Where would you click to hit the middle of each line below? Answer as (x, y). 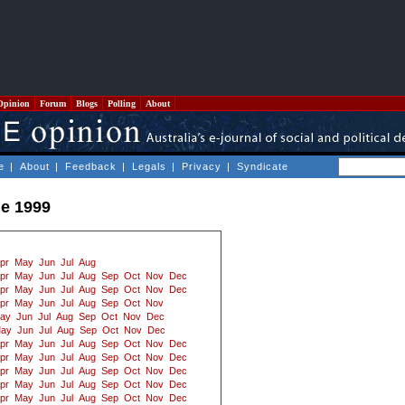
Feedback (91, 166)
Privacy (202, 166)
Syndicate (263, 166)
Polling (122, 104)
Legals (149, 166)
